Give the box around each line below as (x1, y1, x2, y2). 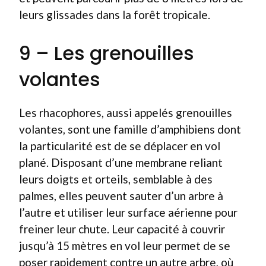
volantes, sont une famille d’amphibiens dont (19, 122, 241, 136)
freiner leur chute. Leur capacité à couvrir (19, 221, 225, 236)
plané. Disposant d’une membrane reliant (19, 155, 223, 169)
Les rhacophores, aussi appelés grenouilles (19, 105, 232, 119)
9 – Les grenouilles (19, 39, 194, 66)
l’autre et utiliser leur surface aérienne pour (19, 205, 237, 219)
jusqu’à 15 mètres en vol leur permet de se (19, 238, 230, 252)
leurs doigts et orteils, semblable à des (19, 172, 213, 186)
